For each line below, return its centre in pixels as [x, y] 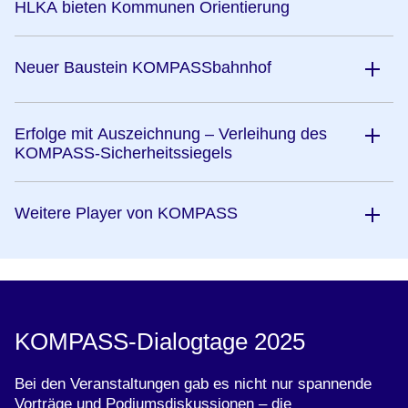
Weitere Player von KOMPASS [126, 214]
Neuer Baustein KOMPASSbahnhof [143, 68]
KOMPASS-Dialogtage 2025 [160, 342]
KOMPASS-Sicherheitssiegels [123, 153]
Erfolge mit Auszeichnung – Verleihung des [171, 134]
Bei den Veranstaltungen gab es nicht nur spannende [193, 384]
